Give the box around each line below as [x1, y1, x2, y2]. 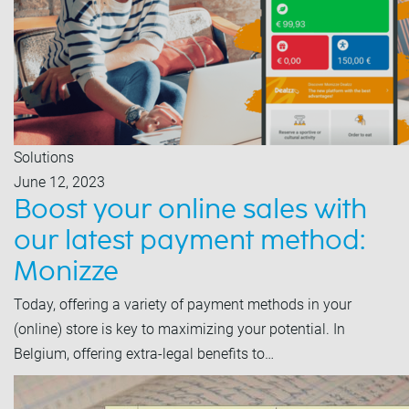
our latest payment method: [14, 227, 365, 255]
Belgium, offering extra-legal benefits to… [14, 345, 274, 362]
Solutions [14, 149, 74, 166]
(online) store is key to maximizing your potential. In [14, 320, 345, 338]
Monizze [14, 258, 119, 286]
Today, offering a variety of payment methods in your [14, 296, 351, 313]
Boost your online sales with [14, 196, 367, 224]
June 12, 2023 [14, 173, 105, 191]
